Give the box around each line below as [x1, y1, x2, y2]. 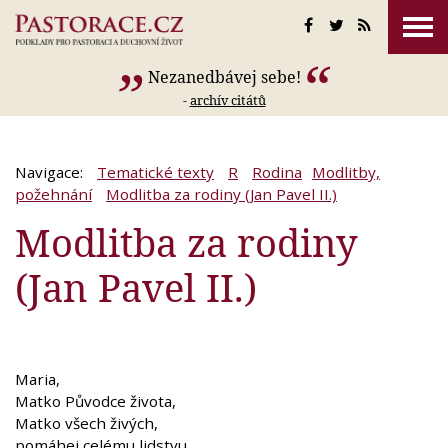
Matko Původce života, [15, 390, 176, 411]
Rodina [252, 162, 302, 183]
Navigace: [15, 162, 87, 183]
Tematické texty [97, 162, 214, 183]
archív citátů [189, 91, 266, 109]
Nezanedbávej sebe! [147, 66, 301, 88]
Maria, [15, 368, 60, 389]
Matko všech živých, [15, 412, 158, 433]
